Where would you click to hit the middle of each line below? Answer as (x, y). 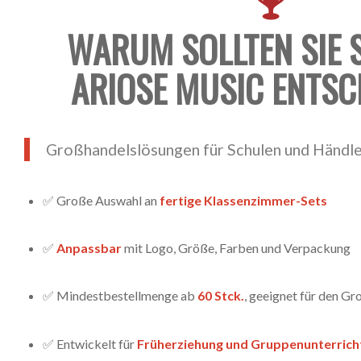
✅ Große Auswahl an (101, 200)
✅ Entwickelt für (90, 343)
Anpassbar (89, 248)
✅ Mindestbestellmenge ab (120, 296)
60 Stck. (221, 296)
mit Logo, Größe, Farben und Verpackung (236, 248)
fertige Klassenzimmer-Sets (243, 200)
